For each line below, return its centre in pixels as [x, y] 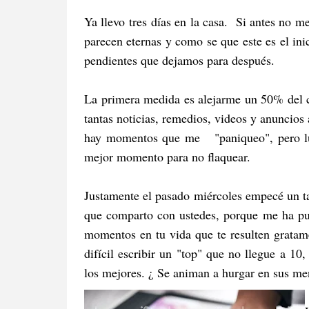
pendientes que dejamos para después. [183, 60]
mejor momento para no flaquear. [167, 156]
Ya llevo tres [116, 21]
